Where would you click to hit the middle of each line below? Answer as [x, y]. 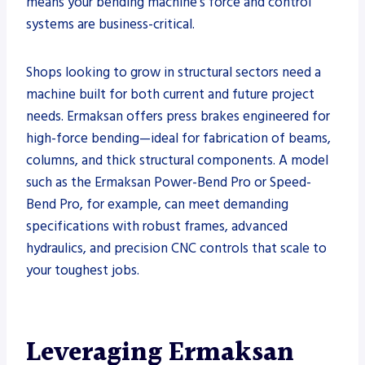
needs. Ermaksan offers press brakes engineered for [178, 116]
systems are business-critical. [110, 24]
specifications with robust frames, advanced [157, 226]
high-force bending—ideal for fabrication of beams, [178, 138]
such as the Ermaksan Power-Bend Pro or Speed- [169, 182]
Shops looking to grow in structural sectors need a [174, 72]
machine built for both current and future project [170, 94]
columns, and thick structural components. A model [177, 160]
